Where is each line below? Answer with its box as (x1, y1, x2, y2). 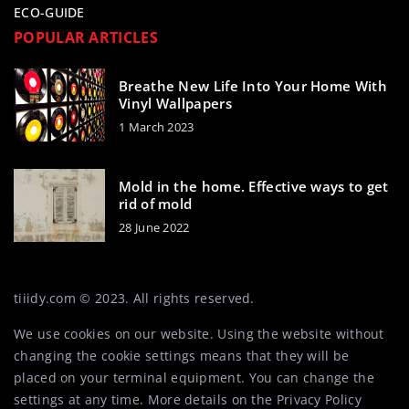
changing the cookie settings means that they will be (14, 347, 350, 365)
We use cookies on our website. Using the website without (14, 325, 384, 343)
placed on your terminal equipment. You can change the (14, 369, 374, 387)
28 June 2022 (119, 218, 190, 236)
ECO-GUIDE (14, 4, 85, 22)
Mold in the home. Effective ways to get (119, 176, 389, 195)
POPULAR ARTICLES (14, 27, 158, 48)
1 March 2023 (119, 118, 194, 135)
